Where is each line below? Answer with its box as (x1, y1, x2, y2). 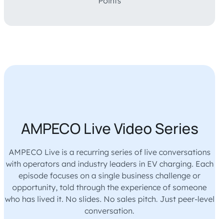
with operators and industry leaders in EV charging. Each (5, 159, 214, 169)
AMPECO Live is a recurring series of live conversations (8, 147, 211, 157)
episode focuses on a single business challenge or (19, 171, 200, 181)
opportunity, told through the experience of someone (12, 182, 207, 193)
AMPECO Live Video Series (21, 118, 198, 139)
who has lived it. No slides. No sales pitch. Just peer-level (4, 194, 215, 204)
